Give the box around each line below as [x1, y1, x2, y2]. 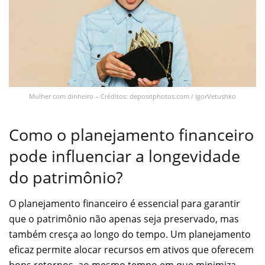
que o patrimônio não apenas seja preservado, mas [9, 212, 239, 226]
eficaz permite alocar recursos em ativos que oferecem [9, 243, 254, 257]
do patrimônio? [9, 166, 123, 188]
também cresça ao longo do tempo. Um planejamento [9, 228, 251, 241]
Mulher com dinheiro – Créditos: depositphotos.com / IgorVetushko [29, 92, 236, 101]
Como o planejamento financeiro [9, 123, 254, 146]
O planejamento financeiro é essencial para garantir [9, 197, 240, 211]
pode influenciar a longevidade [9, 144, 240, 167]
